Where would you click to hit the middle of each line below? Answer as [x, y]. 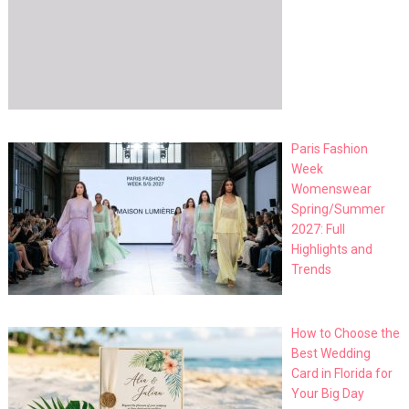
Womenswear [332, 189]
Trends [312, 269]
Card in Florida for [342, 374]
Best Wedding [331, 354]
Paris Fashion [330, 148]
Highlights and [332, 249]
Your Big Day [328, 394]
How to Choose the [346, 334]
